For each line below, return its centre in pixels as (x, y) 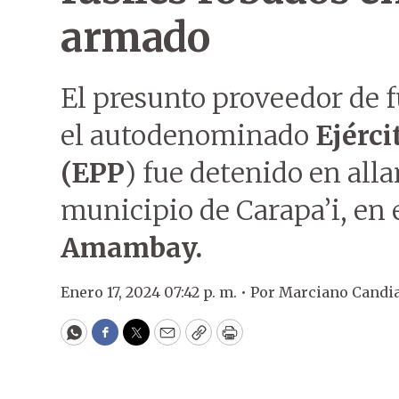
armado (135, 37)
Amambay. (131, 248)
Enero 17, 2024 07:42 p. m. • (155, 292)
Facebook (141, 340)
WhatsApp (114, 340)
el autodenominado (188, 135)
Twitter (165, 340)
